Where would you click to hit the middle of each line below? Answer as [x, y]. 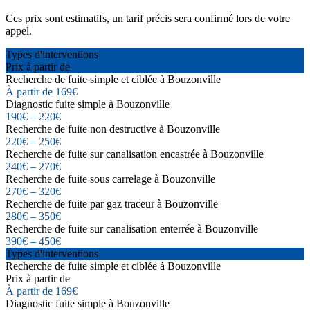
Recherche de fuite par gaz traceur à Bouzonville [112, 203]
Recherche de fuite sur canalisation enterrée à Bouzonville [132, 228]
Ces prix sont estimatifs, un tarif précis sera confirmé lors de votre [148, 18]
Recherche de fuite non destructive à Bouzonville [113, 129]
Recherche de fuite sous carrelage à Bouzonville [110, 179]
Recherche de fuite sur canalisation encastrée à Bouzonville [135, 154]
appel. [19, 30]
